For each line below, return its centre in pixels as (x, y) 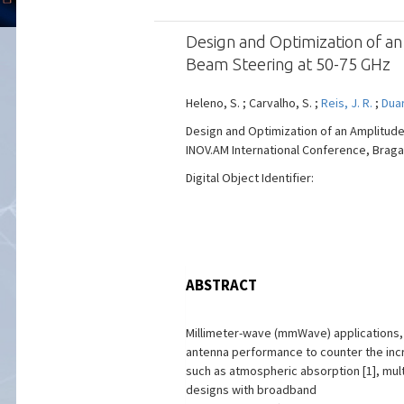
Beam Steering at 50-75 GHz (288, 64)
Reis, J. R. (346, 103)
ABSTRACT (221, 285)
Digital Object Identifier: (249, 178)
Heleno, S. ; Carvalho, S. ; (253, 103)
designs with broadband (251, 390)
